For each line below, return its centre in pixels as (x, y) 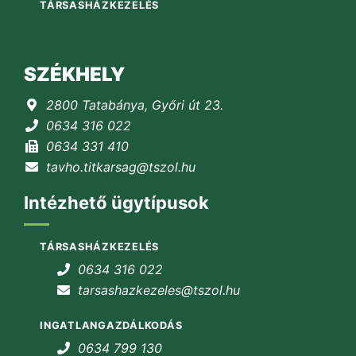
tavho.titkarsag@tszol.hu (121, 167)
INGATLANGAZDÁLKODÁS (111, 325)
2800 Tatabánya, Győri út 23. (135, 105)
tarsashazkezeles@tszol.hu (159, 290)
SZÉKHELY (74, 75)
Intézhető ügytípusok (116, 203)
